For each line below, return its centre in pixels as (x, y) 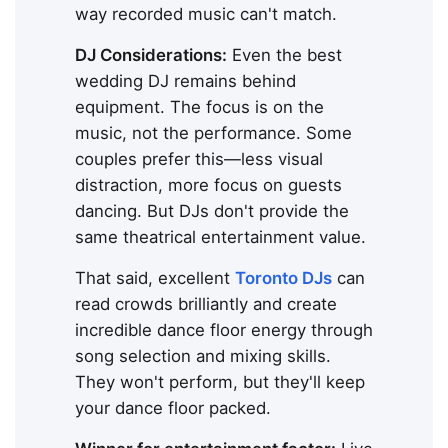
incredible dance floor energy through (224, 329)
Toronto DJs (283, 277)
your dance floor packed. (173, 407)
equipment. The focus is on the (199, 106)
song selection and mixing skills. (203, 355)
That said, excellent (155, 277)
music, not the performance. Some (213, 132)
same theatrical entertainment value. (220, 236)
